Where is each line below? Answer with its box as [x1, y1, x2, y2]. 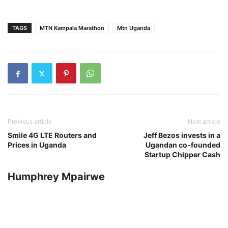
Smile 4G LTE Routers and [8, 131, 97, 140]
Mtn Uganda [117, 24, 150, 32]
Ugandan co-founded [146, 140, 220, 150]
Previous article [8, 118, 52, 126]
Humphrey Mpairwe [8, 170, 105, 183]
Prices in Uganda [8, 140, 66, 150]
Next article [188, 118, 220, 126]
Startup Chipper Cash [145, 150, 220, 159]
